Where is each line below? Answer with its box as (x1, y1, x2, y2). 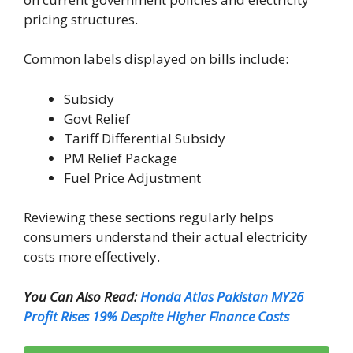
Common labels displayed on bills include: (24, 50, 288, 69)
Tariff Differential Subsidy (64, 128, 225, 147)
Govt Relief (64, 109, 130, 128)
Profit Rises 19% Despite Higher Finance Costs (24, 307, 289, 325)
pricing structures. (24, 9, 138, 28)
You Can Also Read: (24, 287, 140, 306)
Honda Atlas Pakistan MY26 (140, 287, 303, 306)
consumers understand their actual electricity (24, 228, 307, 247)
